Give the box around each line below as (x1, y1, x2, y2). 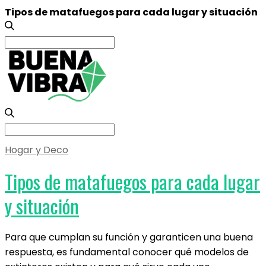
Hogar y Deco (5, 143, 68, 157)
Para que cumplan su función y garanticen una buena (5, 230, 253, 244)
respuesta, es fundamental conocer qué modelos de (5, 245, 249, 259)
